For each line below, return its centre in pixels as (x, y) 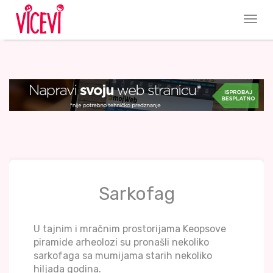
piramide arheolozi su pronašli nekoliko (121, 243)
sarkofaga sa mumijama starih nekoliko (123, 256)
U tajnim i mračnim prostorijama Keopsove (130, 229)
